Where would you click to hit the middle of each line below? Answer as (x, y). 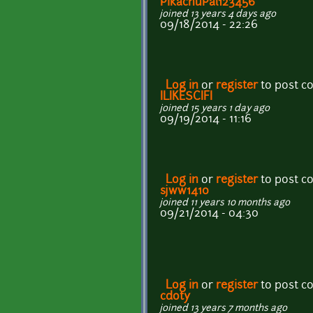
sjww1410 (184, 191)
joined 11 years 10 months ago (225, 203)
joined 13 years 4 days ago (218, 14)
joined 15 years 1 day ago (215, 108)
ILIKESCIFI (186, 97)
